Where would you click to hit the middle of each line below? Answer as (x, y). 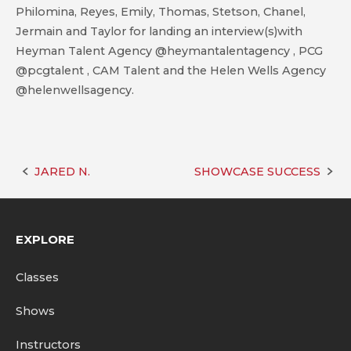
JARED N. (62, 172)
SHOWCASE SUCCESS (257, 172)
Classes (37, 277)
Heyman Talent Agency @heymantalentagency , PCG (169, 51)
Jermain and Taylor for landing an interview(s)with (159, 31)
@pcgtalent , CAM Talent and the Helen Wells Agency (171, 71)
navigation (71, 209)
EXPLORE (45, 239)
